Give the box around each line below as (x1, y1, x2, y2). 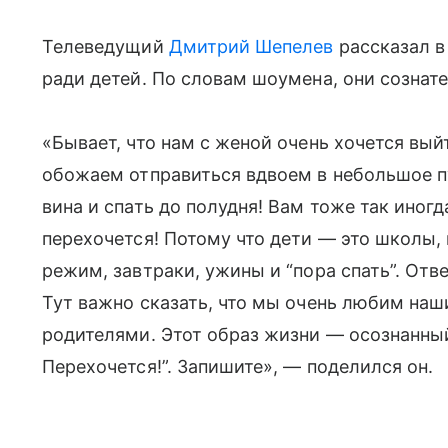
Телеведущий (42, 35, 169, 57)
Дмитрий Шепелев (168, 35, 334, 57)
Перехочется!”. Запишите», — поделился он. (42, 355, 434, 377)
